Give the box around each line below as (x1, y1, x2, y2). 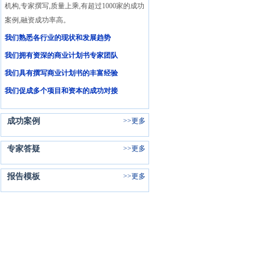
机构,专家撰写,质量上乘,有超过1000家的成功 (4, 2, 144, 10)
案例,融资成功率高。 (4, 16, 70, 24)
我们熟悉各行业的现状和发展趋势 (4, 34, 111, 42)
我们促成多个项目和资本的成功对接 (4, 87, 118, 95)
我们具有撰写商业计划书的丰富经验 (4, 69, 118, 77)
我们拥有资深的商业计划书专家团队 (4, 51, 118, 60)
